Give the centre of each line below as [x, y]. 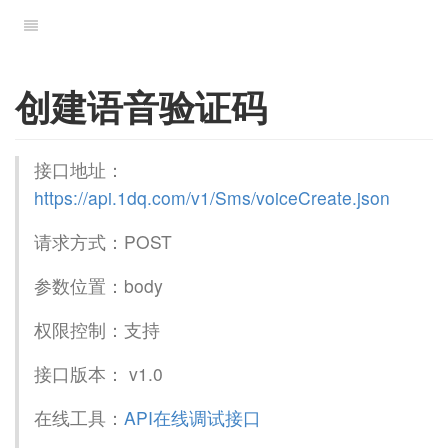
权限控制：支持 [97, 329]
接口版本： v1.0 [98, 373]
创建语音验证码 [141, 106]
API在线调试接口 [192, 417]
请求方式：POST [103, 241]
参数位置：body [98, 285]
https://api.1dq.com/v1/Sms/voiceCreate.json [212, 197]
